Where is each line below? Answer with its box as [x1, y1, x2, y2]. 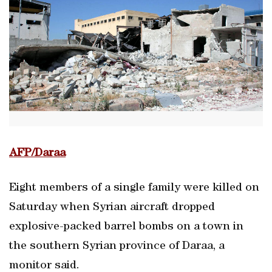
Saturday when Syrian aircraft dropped [9, 202, 215, 214]
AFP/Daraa [9, 148, 66, 160]
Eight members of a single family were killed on [9, 182, 259, 194]
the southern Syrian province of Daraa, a [9, 240, 225, 253]
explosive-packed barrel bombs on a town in [9, 221, 243, 233]
